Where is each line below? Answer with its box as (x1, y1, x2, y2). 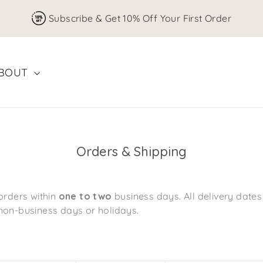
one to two (58, 190, 112, 203)
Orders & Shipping (76, 143, 187, 160)
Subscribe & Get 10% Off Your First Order (49, 12, 231, 24)
